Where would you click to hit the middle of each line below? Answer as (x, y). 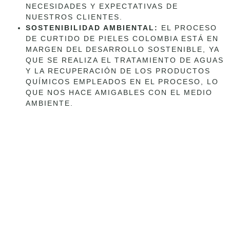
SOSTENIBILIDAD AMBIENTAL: (92, 27)
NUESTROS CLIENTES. (74, 17)
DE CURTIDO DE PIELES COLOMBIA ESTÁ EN (122, 38)
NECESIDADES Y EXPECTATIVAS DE (102, 6)
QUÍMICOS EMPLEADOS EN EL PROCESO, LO (122, 81)
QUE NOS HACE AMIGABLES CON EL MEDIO (119, 92)
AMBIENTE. (50, 103)
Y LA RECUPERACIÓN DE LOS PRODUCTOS (118, 71)
